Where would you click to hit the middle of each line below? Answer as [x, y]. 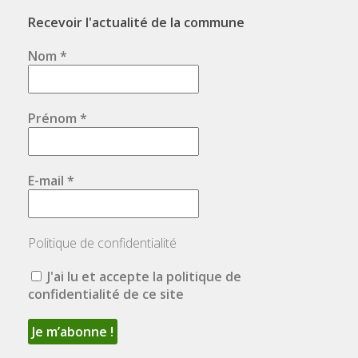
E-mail [48, 180]
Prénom [54, 118]
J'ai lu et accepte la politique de [143, 276]
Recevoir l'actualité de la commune [136, 22]
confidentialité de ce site [106, 294]
